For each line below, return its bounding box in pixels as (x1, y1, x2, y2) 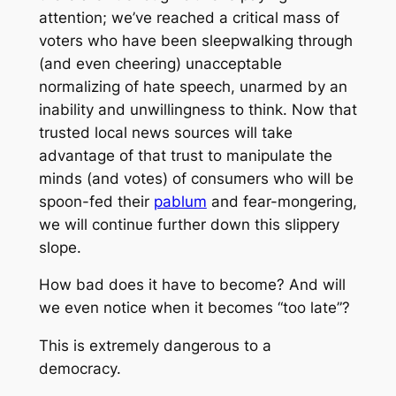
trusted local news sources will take (38, 123, 293, 141)
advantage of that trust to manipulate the (38, 146, 332, 164)
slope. (38, 238, 81, 256)
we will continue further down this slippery (38, 215, 339, 233)
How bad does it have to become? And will (38, 276, 346, 294)
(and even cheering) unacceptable (38, 54, 282, 72)
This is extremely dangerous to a (38, 337, 271, 355)
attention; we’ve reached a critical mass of (38, 8, 339, 27)
